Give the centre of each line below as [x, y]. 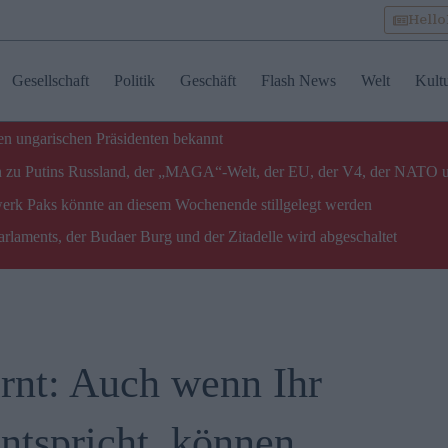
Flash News [298, 80]
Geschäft [207, 80]
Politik [134, 80]
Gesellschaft [50, 80]
